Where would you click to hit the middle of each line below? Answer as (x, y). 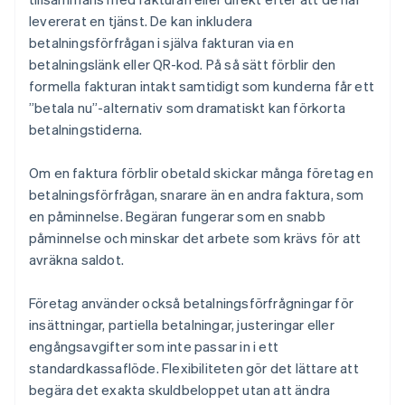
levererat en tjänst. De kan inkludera (141, 21)
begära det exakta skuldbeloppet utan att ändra (180, 390)
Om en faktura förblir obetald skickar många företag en (201, 173)
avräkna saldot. (76, 260)
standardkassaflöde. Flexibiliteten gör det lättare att (194, 368)
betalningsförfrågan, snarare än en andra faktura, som (197, 195)
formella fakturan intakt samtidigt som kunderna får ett (202, 86)
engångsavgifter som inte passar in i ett (154, 347)
